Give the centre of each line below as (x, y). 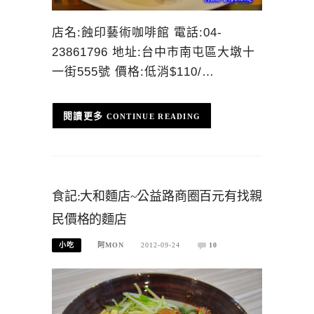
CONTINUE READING (153, 116)
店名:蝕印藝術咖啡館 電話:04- (137, 33)
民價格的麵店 (89, 220)
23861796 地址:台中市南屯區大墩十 (153, 53)
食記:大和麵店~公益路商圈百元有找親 (157, 197)
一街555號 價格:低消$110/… (133, 72)
